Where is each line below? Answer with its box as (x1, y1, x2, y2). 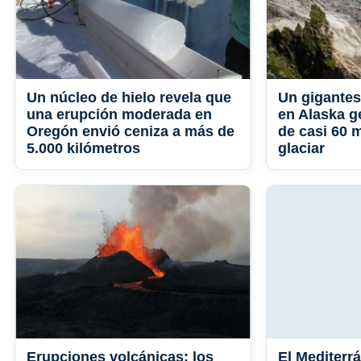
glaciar (278, 140, 325, 157)
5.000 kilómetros (27, 140, 140, 157)
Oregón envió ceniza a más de (27, 123, 234, 140)
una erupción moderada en (27, 106, 212, 123)
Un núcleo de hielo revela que (27, 89, 231, 106)
